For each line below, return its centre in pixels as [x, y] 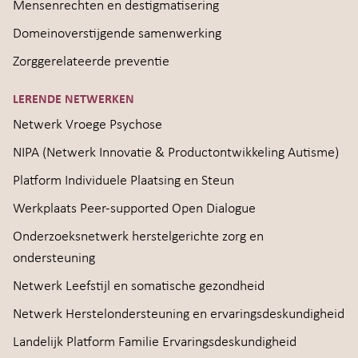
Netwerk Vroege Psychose [88, 125]
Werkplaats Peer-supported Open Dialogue [134, 209]
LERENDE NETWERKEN [74, 100]
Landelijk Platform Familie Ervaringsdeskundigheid [155, 342]
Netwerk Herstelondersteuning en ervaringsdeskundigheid [179, 314]
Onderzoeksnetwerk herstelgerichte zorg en [138, 237]
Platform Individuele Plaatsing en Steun [123, 181]
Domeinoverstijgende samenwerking [117, 34]
